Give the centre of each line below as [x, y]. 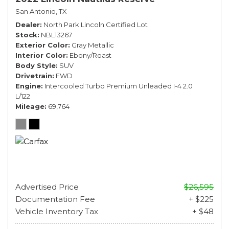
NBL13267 [56, 35]
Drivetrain [34, 75]
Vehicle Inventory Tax [57, 211]
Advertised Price [47, 187]
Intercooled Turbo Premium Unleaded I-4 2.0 [119, 86]
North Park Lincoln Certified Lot [96, 24]
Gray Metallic [93, 45]
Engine [28, 86]
